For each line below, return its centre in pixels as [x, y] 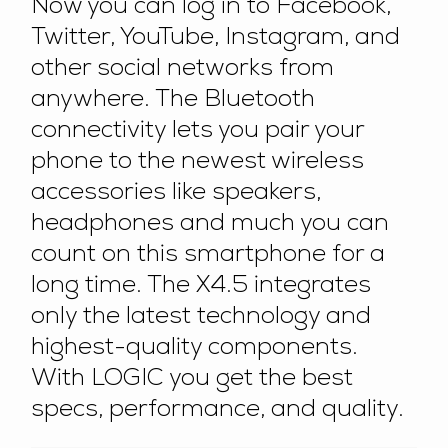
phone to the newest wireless [198, 163]
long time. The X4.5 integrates [201, 287]
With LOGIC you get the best [192, 380]
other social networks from [183, 70]
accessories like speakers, [176, 194]
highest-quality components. [195, 349]
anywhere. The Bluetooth [173, 101]
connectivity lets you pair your [198, 132]
